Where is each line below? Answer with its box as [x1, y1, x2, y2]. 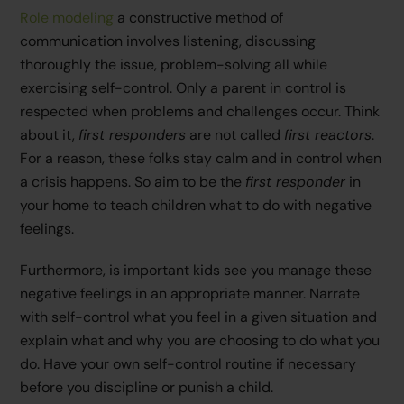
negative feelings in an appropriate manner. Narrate [20, 284, 361, 304]
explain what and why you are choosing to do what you [20, 331, 381, 351]
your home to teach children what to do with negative [20, 195, 372, 215]
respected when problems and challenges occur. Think [20, 101, 381, 121]
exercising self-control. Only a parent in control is [20, 78, 347, 97]
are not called [186, 124, 285, 144]
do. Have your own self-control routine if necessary [20, 354, 357, 374]
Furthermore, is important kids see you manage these [20, 261, 372, 280]
